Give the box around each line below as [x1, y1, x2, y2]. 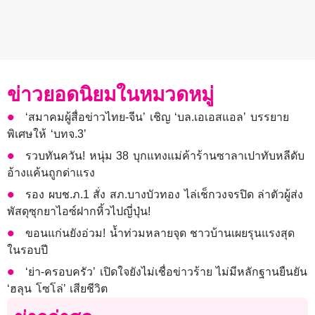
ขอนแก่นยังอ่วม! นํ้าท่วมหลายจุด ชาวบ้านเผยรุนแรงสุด [25, 226, 295, 239]
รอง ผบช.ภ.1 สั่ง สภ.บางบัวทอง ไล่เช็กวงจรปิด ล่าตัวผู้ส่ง [25, 188, 304, 200]
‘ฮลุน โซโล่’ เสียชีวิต [7, 282, 108, 295]
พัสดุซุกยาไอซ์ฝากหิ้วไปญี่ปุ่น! [7, 205, 150, 217]
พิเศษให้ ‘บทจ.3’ [7, 127, 86, 140]
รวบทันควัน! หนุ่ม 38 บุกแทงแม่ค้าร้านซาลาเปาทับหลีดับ [25, 149, 305, 162]
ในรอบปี [7, 243, 48, 256]
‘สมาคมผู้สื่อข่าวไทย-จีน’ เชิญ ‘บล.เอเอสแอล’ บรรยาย [25, 110, 290, 123]
